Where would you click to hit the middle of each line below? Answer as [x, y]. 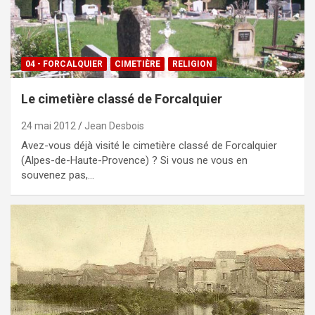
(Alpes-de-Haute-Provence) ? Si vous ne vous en [134, 160]
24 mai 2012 [49, 126]
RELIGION [192, 64]
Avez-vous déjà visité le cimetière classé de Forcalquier [149, 145]
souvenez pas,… [58, 175]
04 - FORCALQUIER [64, 64]
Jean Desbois [114, 126]
